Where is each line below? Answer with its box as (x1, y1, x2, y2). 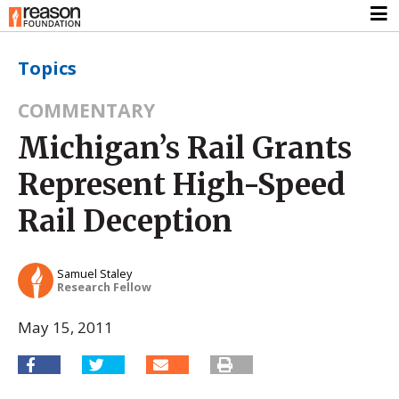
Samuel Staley (57, 265, 132, 282)
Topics (18, 55, 77, 80)
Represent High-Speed (18, 165, 346, 203)
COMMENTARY (18, 96, 155, 123)
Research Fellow (57, 279, 151, 296)
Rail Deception (18, 201, 232, 240)
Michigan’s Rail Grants (18, 128, 352, 167)
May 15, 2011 (18, 316, 113, 338)
